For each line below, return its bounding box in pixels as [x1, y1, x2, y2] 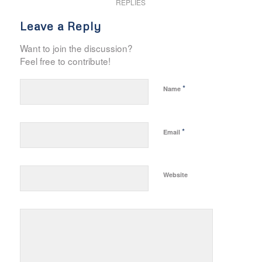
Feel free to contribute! [19, 54, 111, 68]
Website [163, 170, 188, 180]
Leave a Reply [19, 19, 101, 33]
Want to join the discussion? [19, 42, 133, 55]
